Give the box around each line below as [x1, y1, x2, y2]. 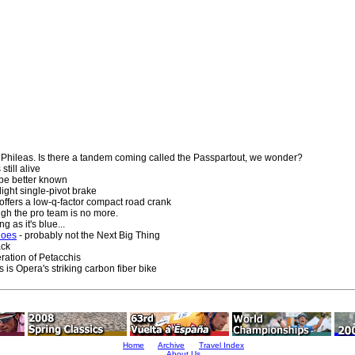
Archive [158, 341, 185, 349]
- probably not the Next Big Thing [17, 230, 160, 242]
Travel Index [199, 341, 244, 349]
